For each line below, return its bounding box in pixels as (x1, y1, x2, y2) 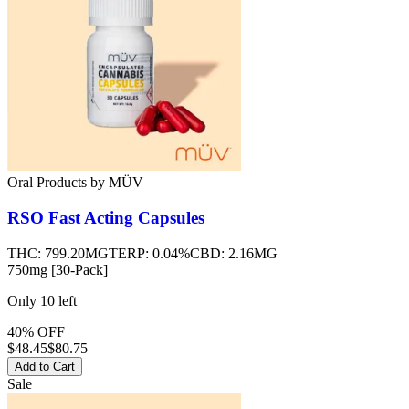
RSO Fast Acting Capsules (7, 207, 204, 227)
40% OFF (7, 323, 65, 340)
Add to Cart (15, 359, 75, 373)
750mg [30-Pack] (7, 261, 108, 278)
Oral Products (7, 174, 87, 191)
